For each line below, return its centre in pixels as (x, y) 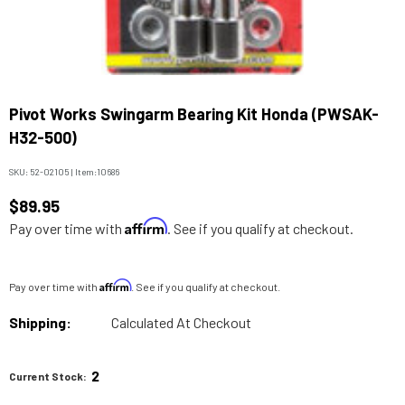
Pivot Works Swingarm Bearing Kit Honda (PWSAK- (194, 114)
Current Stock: (48, 376)
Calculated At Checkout (181, 322)
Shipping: (40, 322)
